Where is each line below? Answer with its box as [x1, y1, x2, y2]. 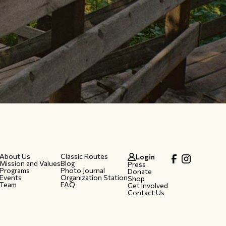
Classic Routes [60, 151, 108, 160]
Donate [127, 166, 152, 176]
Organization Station [60, 173, 128, 182]
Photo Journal [60, 165, 105, 175]
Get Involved [127, 181, 168, 190]
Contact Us [127, 188, 164, 197]
